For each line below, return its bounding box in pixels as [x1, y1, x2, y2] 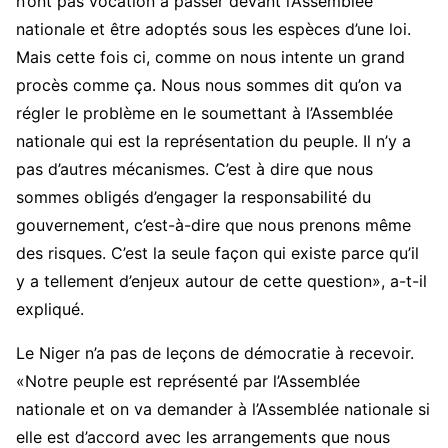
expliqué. [16, 299, 84, 320]
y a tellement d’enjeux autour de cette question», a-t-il [16, 271, 427, 292]
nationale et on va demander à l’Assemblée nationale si [16, 399, 430, 420]
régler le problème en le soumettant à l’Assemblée [16, 103, 393, 124]
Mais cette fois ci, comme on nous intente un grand [16, 47, 405, 68]
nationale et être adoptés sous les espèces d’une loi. [16, 19, 411, 40]
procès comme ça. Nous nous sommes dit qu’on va [16, 75, 402, 96]
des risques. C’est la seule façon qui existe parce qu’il [16, 243, 419, 264]
